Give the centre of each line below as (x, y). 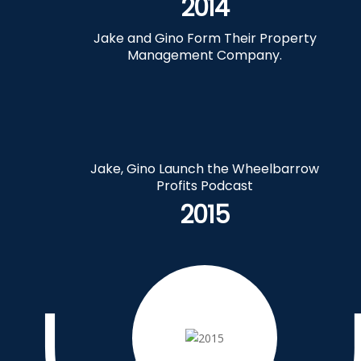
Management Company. (205, 55)
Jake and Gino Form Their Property (205, 38)
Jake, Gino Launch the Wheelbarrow (205, 169)
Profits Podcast (205, 186)
